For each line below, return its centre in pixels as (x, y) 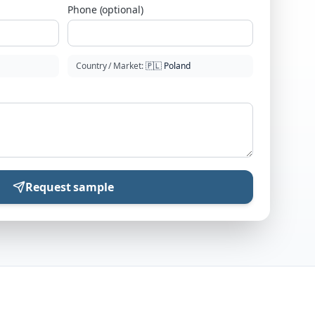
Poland (177, 66)
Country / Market (109, 66)
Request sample (70, 187)
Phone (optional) (105, 9)
